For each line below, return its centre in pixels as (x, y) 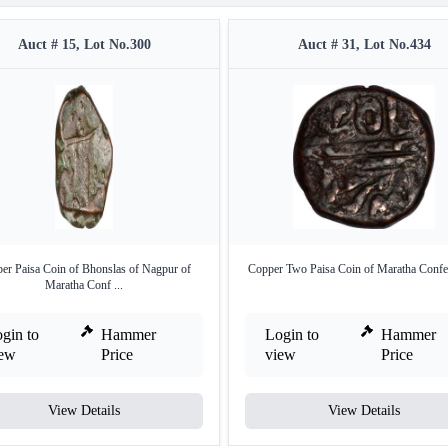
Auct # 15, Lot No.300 (84, 45)
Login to (292, 335)
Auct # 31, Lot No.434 (364, 45)
